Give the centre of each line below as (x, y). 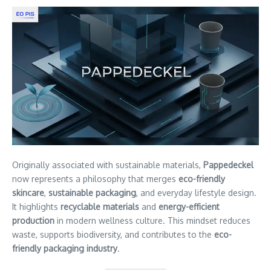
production (33, 220)
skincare (28, 192)
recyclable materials (100, 206)
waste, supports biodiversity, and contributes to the (113, 234)
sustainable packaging (92, 192)
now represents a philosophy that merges (95, 178)
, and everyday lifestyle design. (196, 192)
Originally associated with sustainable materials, (108, 165)
